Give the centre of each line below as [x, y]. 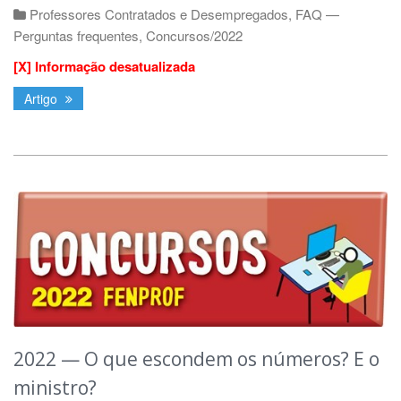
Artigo [43, 99]
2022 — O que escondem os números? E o [196, 359]
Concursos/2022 [194, 36]
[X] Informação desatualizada [104, 67]
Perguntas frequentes [76, 36]
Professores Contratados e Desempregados [159, 14]
